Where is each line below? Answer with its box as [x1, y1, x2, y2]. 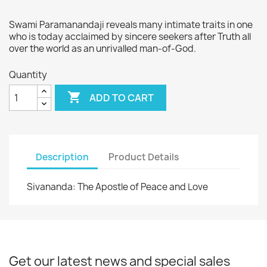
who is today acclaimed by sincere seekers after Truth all [9, 30, 251, 43]
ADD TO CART [89, 91, 154, 104]
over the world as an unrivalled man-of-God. [9, 42, 196, 55]
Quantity [9, 69, 47, 81]
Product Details [108, 150, 179, 163]
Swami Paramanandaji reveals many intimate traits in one [9, 18, 253, 31]
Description [36, 150, 89, 163]
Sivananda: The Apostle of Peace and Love [27, 181, 208, 193]
